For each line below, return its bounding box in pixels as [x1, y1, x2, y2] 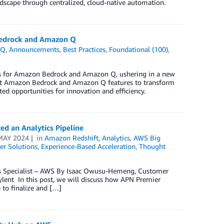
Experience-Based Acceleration [40, 142, 135, 151]
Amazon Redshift [44, 133, 99, 142]
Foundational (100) [109, 45, 168, 53]
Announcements [9, 45, 60, 53]
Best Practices [63, 45, 106, 53]
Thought [138, 142, 165, 151]
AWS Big [133, 133, 161, 142]
